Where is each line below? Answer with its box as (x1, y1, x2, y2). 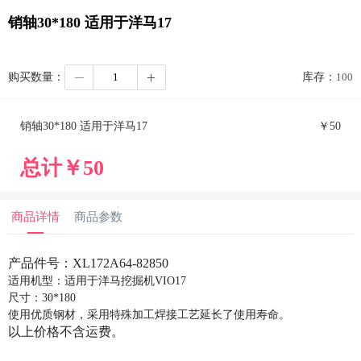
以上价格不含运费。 (8, 324, 124, 338)
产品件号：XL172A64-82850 (8, 255, 168, 270)
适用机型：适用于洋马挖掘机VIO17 (8, 274, 186, 287)
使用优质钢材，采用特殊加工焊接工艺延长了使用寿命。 (8, 308, 290, 321)
